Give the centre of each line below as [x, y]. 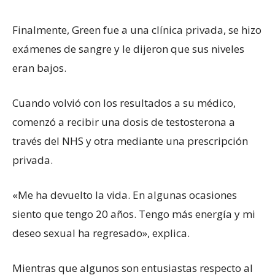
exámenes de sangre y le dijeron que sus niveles [128, 48]
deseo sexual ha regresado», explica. [101, 233]
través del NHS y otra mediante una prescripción [130, 141]
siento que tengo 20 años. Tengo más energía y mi [134, 214]
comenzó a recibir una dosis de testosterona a [124, 122]
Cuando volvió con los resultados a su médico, [124, 103]
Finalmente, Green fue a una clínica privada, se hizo [137, 29]
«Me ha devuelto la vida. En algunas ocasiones [125, 195]
